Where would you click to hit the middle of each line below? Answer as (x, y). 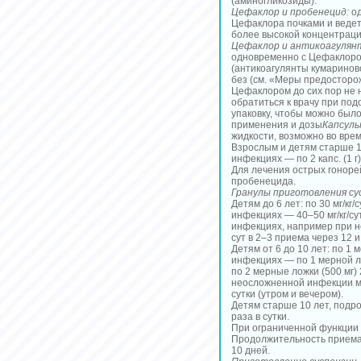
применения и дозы (277, 125)
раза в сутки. (260, 317)
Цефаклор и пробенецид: (290, 12)
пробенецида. (263, 181)
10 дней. (251, 351)
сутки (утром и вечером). (287, 294)
